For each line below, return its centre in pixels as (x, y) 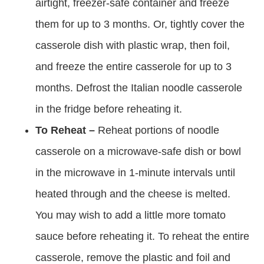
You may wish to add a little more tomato (131, 215)
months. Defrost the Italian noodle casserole (139, 88)
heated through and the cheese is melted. (133, 194)
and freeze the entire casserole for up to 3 (133, 67)
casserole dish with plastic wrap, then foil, (133, 45)
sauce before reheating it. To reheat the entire (142, 236)
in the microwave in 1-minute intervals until (135, 173)
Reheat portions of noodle (157, 130)
